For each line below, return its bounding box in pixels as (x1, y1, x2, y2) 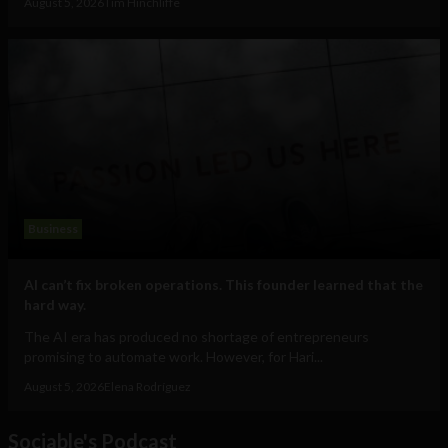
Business (28, 221, 78, 237)
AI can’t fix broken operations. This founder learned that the (24, 276, 423, 294)
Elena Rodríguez (104, 379, 191, 395)
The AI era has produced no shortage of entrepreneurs (24, 328, 369, 346)
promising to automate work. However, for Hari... (24, 348, 323, 366)
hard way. (24, 296, 86, 314)
